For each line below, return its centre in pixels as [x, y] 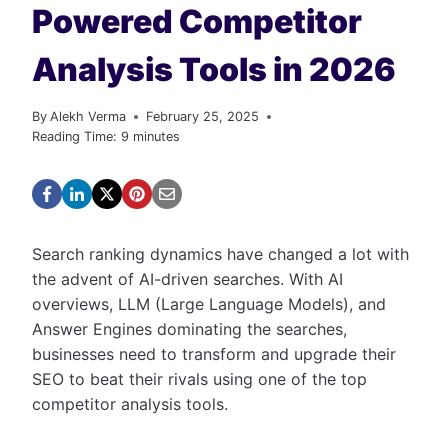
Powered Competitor [197, 22]
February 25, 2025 [203, 116]
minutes [156, 136]
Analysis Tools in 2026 [217, 70]
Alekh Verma [88, 116]
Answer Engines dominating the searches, [189, 328]
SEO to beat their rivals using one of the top [199, 378]
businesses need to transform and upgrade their [214, 353]
